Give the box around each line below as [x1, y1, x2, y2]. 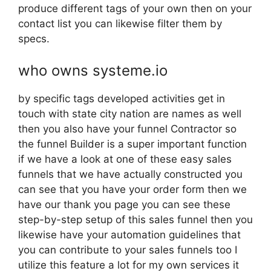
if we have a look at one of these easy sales [18, 152, 232, 165]
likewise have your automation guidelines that [18, 228, 241, 241]
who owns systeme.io [18, 61, 168, 79]
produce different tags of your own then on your [18, 2, 252, 15]
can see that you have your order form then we [18, 183, 247, 195]
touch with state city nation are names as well [18, 107, 241, 120]
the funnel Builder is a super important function [18, 137, 247, 150]
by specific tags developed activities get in [18, 92, 225, 105]
